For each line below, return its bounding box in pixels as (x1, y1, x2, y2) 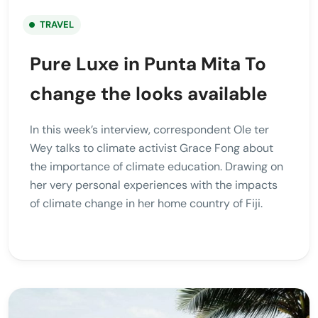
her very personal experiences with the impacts (30, 177, 278, 193)
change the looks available (30, 82, 268, 106)
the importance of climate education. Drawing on (30, 159, 283, 175)
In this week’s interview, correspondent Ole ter (30, 122, 269, 138)
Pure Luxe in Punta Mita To (30, 52, 266, 77)
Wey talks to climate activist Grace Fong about (30, 141, 273, 156)
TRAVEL (40, 18, 74, 31)
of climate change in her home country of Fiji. (30, 196, 263, 212)
